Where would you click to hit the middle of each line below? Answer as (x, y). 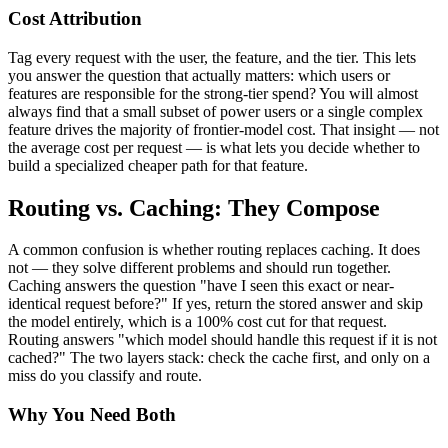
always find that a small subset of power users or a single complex (215, 111)
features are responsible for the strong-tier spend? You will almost (213, 93)
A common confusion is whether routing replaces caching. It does (214, 250)
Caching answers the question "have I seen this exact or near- (201, 286)
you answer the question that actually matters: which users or (199, 75)
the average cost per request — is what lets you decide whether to (214, 147)
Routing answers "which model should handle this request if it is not (222, 340)
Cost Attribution (75, 18)
